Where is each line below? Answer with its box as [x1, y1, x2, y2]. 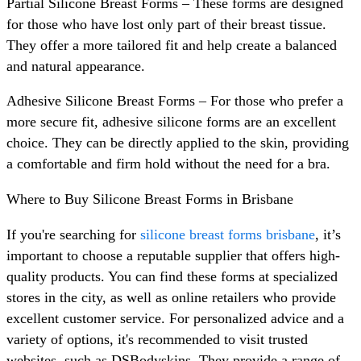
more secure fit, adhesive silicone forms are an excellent [6, 114, 336, 131]
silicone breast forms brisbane [140, 226, 315, 243]
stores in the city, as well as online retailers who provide [6, 288, 336, 305]
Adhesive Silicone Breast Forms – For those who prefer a [6, 93, 343, 110]
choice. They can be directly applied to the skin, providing [6, 135, 349, 151]
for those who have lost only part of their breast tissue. [6, 15, 326, 32]
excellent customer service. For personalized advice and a [6, 309, 344, 326]
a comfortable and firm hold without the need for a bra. [6, 156, 330, 172]
